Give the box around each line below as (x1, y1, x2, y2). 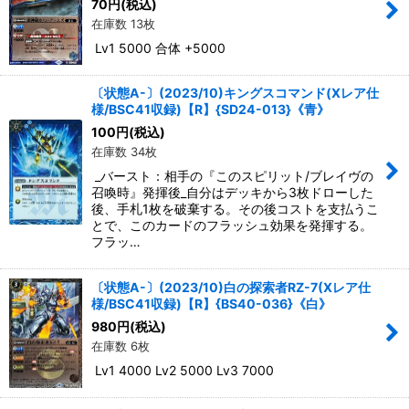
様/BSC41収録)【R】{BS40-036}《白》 (91, 295, 331, 311)
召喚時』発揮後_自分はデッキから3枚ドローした (91, 184, 373, 200)
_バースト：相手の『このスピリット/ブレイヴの (91, 167, 373, 184)
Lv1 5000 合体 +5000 (91, 39, 225, 56)
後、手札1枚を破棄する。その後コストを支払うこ (91, 200, 379, 216)
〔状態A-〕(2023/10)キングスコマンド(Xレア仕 (91, 84, 379, 100)
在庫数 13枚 (91, 16, 155, 31)
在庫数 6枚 (91, 338, 150, 353)
